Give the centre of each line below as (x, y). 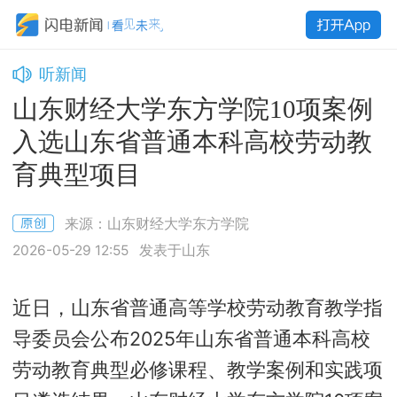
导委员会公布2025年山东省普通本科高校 (192, 338)
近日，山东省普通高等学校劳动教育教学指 (198, 307)
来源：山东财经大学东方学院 (156, 223)
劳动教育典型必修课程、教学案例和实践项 (198, 369)
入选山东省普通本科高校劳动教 (193, 141)
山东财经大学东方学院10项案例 (193, 109)
